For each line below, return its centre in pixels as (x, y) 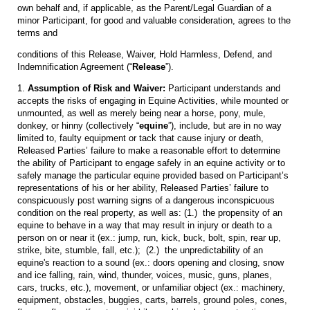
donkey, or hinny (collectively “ (78, 125)
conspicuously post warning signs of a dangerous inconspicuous (146, 200)
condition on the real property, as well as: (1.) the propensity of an (150, 212)
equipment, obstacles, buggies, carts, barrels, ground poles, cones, (152, 300)
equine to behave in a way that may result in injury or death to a (145, 225)
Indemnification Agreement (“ (75, 66)
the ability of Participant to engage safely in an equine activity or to (151, 163)
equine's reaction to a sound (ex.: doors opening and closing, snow (151, 262)
